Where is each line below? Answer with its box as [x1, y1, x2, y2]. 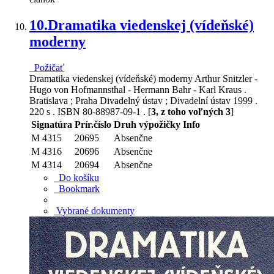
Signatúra [31, 119, 72, 130]
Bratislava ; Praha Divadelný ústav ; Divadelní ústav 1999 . [29, 95, 257, 106]
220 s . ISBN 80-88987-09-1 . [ [29, 106, 151, 117]
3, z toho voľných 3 [151, 106, 231, 117]
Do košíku [54, 172, 99, 183]
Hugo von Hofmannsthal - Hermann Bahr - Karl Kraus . [29, 84, 246, 95]
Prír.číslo [75, 119, 111, 130]
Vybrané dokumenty [54, 206, 135, 216]
